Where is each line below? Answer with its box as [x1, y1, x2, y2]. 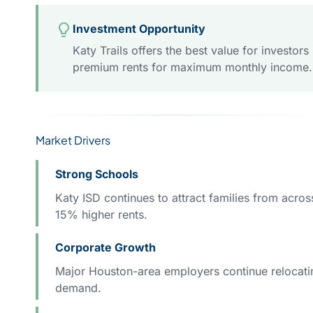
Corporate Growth [55, 240, 156, 255]
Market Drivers [36, 133, 110, 148]
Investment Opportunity [73, 21, 205, 36]
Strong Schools [55, 167, 138, 182]
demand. [55, 281, 101, 296]
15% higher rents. [55, 208, 147, 222]
